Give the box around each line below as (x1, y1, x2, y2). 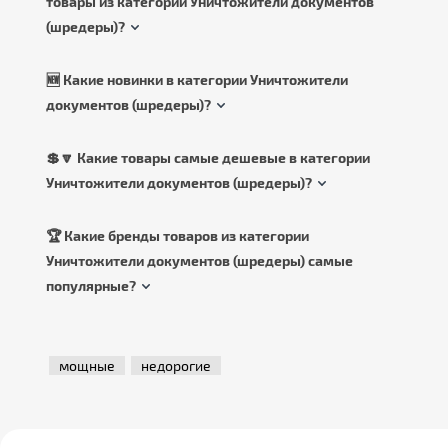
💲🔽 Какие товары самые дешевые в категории (46, 149, 370, 167)
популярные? (46, 277, 136, 295)
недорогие (141, 357, 211, 375)
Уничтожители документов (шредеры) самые (46, 252, 353, 270)
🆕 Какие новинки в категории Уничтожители (46, 71, 348, 89)
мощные (59, 357, 115, 375)
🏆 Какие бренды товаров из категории (46, 227, 309, 245)
